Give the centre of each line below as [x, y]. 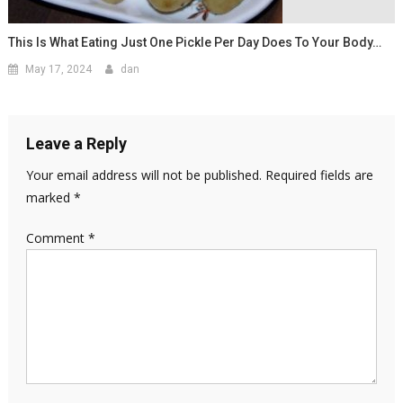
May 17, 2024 [59, 70]
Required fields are [319, 175]
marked [49, 198]
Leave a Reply [76, 144]
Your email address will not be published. [143, 175]
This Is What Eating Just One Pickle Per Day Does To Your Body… [195, 43]
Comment [57, 238]
